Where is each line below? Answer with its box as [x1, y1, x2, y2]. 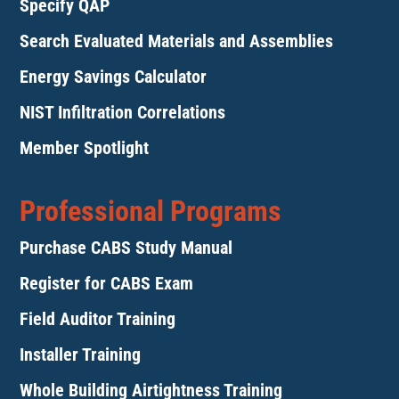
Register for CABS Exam [20, 273, 194, 295]
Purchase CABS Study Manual [20, 237, 233, 259]
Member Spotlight [20, 137, 150, 159]
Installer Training [20, 344, 142, 366]
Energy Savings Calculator [20, 66, 208, 88]
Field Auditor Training [20, 308, 176, 330]
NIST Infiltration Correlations [20, 102, 226, 124]
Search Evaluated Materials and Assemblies [20, 30, 334, 53]
